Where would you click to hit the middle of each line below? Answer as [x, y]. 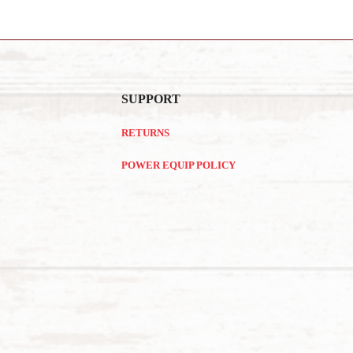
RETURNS [146, 133]
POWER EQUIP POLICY [179, 165]
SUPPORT [151, 99]
